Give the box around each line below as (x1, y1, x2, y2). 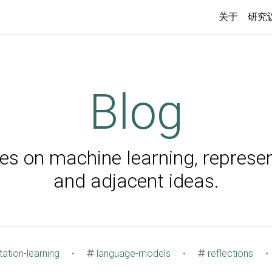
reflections (207, 248, 253, 259)
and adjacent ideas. (53, 169, 219, 192)
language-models (96, 248, 171, 259)
